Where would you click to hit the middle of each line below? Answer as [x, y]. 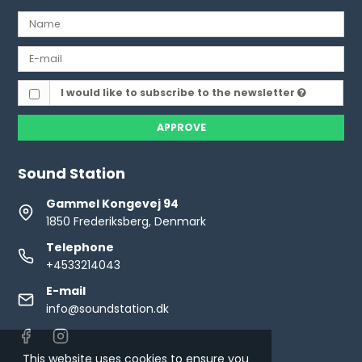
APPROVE [181, 127]
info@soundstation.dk [108, 308]
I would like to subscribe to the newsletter [179, 93]
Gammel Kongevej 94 [113, 203]
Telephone [80, 247]
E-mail [66, 290]
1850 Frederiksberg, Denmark [126, 221]
